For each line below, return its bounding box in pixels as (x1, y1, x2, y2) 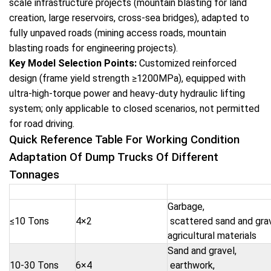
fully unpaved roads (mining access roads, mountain (9, 27, 226, 39)
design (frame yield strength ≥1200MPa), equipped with (9, 73, 246, 84)
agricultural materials (168, 230, 256, 241)
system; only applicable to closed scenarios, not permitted (9, 103, 260, 114)
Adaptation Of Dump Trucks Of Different (9, 151, 218, 164)
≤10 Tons (10, 215, 49, 227)
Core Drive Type (85, 186, 158, 197)
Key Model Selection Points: (9, 57, 137, 69)
